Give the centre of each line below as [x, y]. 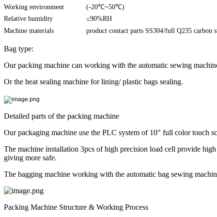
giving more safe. [30, 157]
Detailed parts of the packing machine [62, 116]
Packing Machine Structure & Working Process [76, 207]
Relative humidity [28, 18]
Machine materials [29, 31]
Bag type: [19, 48]
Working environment [34, 7]
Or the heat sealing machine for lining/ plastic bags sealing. [93, 81]
